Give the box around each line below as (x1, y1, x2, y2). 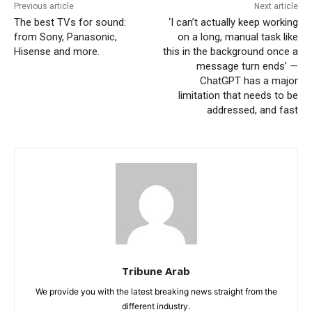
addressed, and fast (206, 104, 298, 117)
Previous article (14, 1, 74, 12)
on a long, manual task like (177, 31, 298, 44)
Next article (253, 1, 298, 12)
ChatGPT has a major (199, 75, 298, 88)
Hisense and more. (14, 45, 100, 58)
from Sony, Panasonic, (14, 31, 117, 44)
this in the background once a (162, 45, 298, 58)
